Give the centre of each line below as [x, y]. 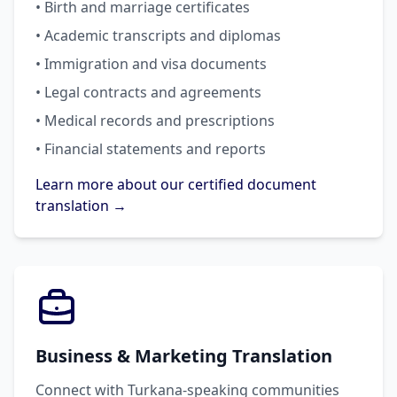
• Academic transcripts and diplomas [158, 35]
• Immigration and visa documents [151, 64]
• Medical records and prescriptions [155, 121]
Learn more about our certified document [176, 184]
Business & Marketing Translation [184, 356]
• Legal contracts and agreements [148, 92]
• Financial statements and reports [151, 149]
